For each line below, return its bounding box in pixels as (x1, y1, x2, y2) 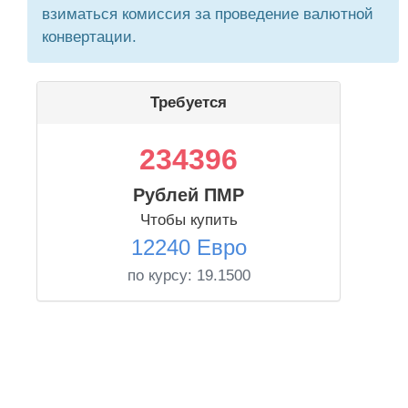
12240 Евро (130, 235, 247, 260)
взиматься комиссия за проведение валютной (42, 5, 373, 23)
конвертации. (42, 28, 137, 46)
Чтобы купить (139, 211, 238, 229)
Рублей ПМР (133, 185, 244, 205)
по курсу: (127, 267, 197, 284)
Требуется (150, 94, 227, 111)
